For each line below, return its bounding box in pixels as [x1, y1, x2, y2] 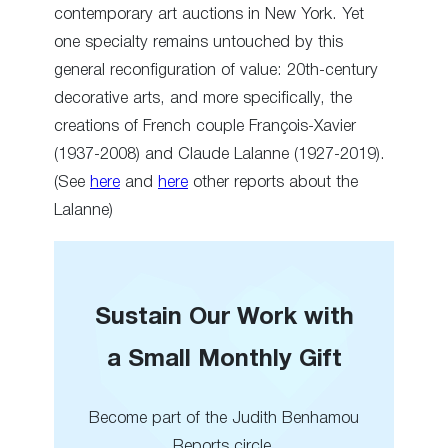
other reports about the [188, 175, 358, 191]
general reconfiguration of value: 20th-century [54, 63, 378, 79]
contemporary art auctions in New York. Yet [54, 7, 364, 23]
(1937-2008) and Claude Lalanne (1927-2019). [54, 147, 385, 163]
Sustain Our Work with [94, 307, 354, 330]
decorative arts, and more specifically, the [54, 91, 352, 107]
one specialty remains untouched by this [54, 35, 343, 51]
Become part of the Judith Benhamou [89, 411, 359, 427]
